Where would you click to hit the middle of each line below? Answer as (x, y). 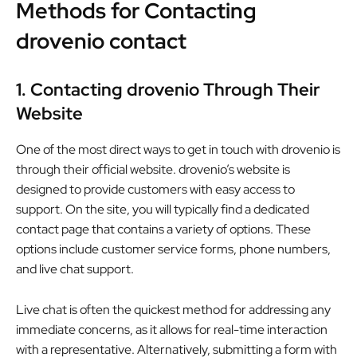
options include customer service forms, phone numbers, (173, 249)
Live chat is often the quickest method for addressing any (173, 309)
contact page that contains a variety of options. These (163, 229)
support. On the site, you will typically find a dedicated (163, 209)
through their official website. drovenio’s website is (153, 169)
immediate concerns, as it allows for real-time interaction (172, 329)
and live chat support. (75, 269)
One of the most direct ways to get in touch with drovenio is (178, 149)
